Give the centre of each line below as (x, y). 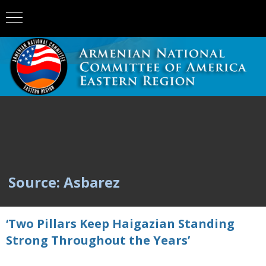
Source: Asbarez (64, 182)
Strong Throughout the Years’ (98, 240)
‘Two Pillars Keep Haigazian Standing (120, 224)
